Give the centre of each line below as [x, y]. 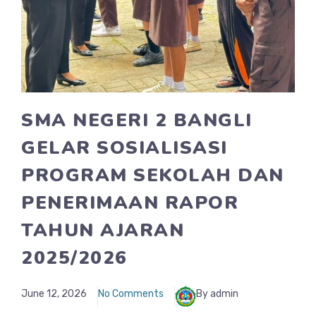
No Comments [131, 294]
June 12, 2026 [54, 294]
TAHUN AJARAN [103, 230]
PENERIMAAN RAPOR [130, 203]
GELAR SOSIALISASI [124, 148]
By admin [217, 294]
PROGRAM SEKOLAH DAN [153, 175]
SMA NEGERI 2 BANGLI [137, 120]
